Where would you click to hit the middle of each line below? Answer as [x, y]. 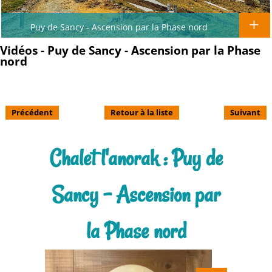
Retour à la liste [141, 112]
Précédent [32, 112]
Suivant [245, 112]
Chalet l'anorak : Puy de [136, 158]
